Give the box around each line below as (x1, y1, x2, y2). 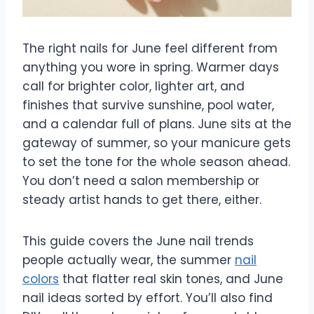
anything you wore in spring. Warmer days (22, 59, 279, 76)
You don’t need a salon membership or (22, 172, 259, 190)
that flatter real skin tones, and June (59, 271, 283, 288)
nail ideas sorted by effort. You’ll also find (22, 289, 273, 307)
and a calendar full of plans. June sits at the (22, 116, 292, 133)
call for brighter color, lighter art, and (22, 78, 245, 95)
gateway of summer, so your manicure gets (22, 135, 291, 152)
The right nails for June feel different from (22, 40, 278, 57)
